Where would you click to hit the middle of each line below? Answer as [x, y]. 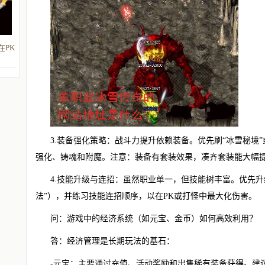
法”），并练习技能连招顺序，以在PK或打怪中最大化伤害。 [146, 196]
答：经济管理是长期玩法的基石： [112, 241]
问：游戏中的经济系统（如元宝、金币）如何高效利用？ [154, 219]
